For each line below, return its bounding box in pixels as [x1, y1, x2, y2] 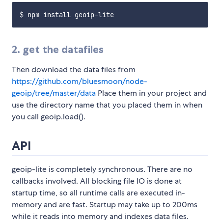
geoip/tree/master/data [12, 88, 96, 99]
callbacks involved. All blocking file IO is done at [12, 176, 182, 187]
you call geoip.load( [12, 111, 81, 122]
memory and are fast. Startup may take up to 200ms [12, 199, 197, 210]
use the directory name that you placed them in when [12, 100, 202, 110]
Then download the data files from [12, 64, 136, 75]
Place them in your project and [96, 88, 207, 99]
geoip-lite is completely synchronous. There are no [12, 164, 192, 175]
